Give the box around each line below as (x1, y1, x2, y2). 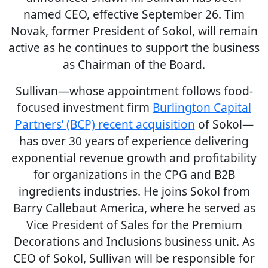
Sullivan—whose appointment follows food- (15, 83, 253, 99)
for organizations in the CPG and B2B (33, 166, 235, 182)
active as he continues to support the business (8, 39, 260, 56)
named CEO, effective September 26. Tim (23, 6, 245, 22)
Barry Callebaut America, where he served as (13, 200, 255, 216)
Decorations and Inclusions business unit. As (13, 233, 255, 249)
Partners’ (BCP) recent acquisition (14, 116, 195, 132)
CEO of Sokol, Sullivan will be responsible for (13, 250, 255, 266)
